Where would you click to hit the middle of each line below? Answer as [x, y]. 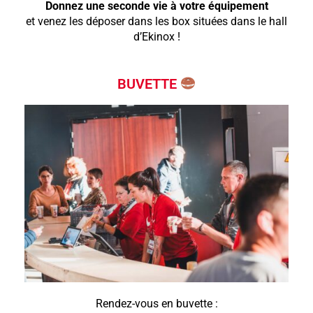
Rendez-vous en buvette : [156, 303]
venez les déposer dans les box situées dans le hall [161, 21]
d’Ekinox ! [156, 36]
